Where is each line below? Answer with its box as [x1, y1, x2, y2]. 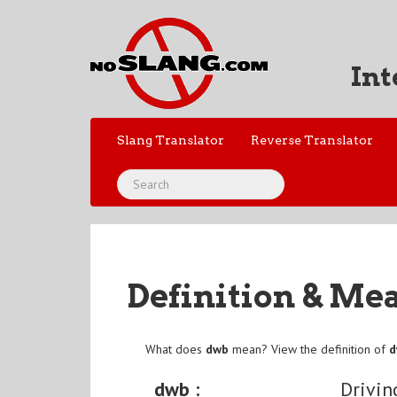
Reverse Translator [251, 133, 373, 147]
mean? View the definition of [229, 341, 390, 358]
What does [145, 341, 206, 358]
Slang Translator [117, 133, 224, 147]
